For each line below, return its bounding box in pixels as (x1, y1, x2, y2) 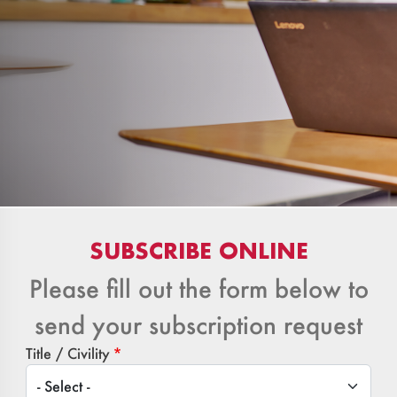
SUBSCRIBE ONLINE (89, 237, 308, 265)
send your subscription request (35, 309, 362, 341)
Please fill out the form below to (28, 273, 369, 305)
